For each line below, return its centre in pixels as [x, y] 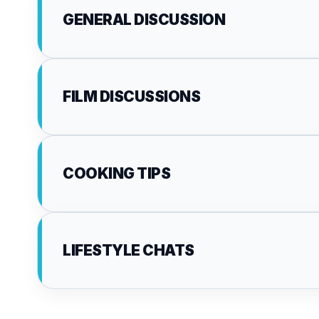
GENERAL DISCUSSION [144, 20]
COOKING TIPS [116, 173]
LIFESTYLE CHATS [129, 250]
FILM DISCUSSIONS [131, 96]
